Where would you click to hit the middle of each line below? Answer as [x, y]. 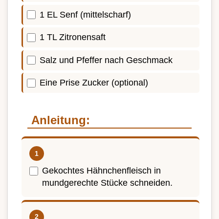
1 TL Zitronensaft [73, 37]
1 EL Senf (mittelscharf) [85, 14]
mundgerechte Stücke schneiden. [107, 183]
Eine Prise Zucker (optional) [94, 83]
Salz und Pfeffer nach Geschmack [106, 60]
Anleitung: [61, 120]
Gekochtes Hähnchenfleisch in [101, 171]
